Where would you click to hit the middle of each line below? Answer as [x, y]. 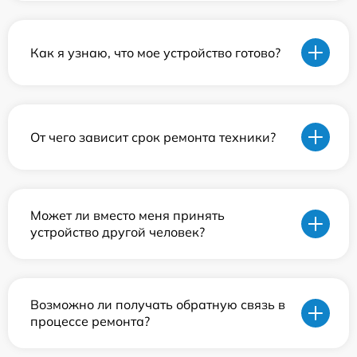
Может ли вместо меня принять [127, 215]
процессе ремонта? [90, 321]
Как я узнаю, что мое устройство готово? [155, 52]
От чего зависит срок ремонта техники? [153, 137]
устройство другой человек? [118, 232]
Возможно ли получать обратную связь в [158, 304]
